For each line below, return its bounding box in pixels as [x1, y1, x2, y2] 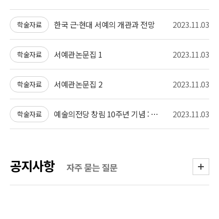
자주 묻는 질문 [66, 161, 117, 174]
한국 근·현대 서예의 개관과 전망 [54, 18, 154, 30]
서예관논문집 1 [54, 48, 102, 60]
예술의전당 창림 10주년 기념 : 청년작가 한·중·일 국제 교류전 [150, 108, 158, 120]
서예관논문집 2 [54, 78, 102, 90]
